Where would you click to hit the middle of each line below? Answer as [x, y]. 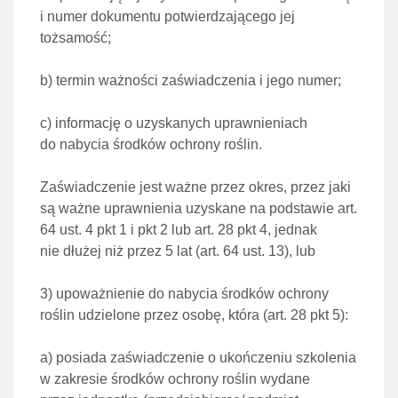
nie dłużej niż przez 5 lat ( [120, 251]
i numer [65, 16]
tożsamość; [76, 38]
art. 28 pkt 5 [304, 315]
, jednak [292, 230]
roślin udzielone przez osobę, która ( [154, 315]
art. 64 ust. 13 [242, 251]
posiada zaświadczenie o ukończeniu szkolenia [206, 358]
